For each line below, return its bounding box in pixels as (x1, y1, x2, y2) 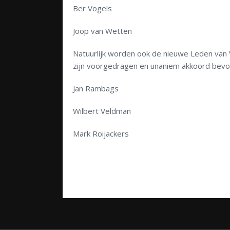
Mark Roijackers (73, 128, 129, 139)
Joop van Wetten (73, 26, 132, 36)
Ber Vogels (73, 3, 112, 14)
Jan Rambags (73, 83, 119, 94)
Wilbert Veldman (73, 106, 131, 117)
